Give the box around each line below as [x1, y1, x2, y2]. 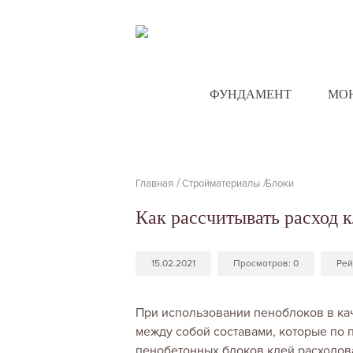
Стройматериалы [182, 177, 260, 190]
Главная [136, 177, 173, 190]
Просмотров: [233, 258, 293, 269]
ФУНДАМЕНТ [209, 87, 292, 101]
